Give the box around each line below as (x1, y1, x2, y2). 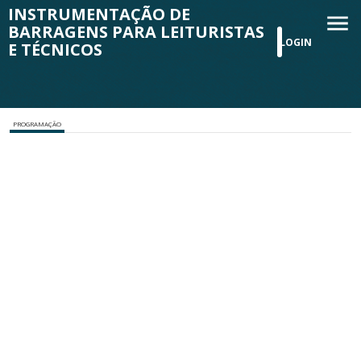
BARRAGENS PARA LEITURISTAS (8, 21, 264, 44)
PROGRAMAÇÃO (13, 119, 61, 129)
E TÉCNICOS (8, 39, 102, 61)
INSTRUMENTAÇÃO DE (8, 3, 190, 26)
